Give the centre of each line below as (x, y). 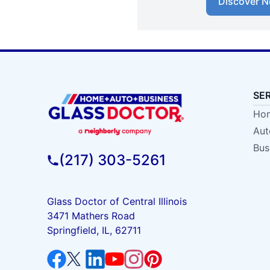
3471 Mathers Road (91, 215)
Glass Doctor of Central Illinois (117, 201)
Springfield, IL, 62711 (94, 230)
